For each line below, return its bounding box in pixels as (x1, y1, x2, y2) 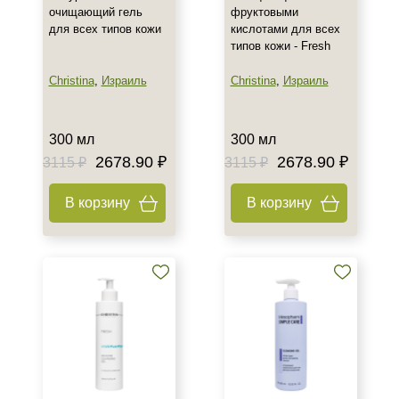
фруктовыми (230, 5, 298, 19)
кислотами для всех (230, 22, 340, 36)
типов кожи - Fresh (230, 39, 330, 53)
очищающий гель (48, 5, 142, 19)
